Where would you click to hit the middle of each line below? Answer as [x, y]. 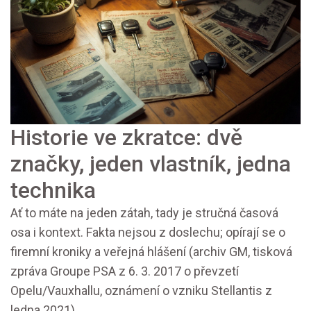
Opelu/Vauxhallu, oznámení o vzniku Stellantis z [141, 291]
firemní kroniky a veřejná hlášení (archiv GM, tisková [151, 252]
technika [53, 191]
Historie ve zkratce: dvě [126, 138]
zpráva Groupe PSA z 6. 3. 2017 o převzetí [125, 271]
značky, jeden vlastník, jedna [151, 164]
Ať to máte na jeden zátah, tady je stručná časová [144, 213]
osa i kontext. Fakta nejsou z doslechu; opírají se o [148, 233]
